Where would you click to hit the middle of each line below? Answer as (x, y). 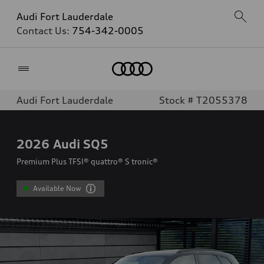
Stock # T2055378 (203, 100)
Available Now (57, 188)
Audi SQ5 (81, 144)
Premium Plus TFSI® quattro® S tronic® (87, 161)
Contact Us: (44, 31)
